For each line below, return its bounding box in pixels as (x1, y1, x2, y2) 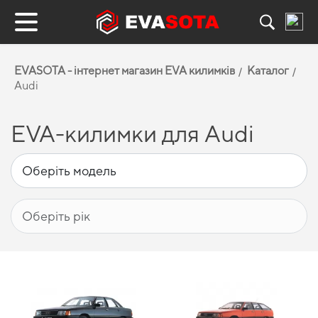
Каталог (247, 64, 289, 77)
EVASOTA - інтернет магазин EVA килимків (14, 64, 235, 77)
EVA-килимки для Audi (11, 120, 254, 147)
